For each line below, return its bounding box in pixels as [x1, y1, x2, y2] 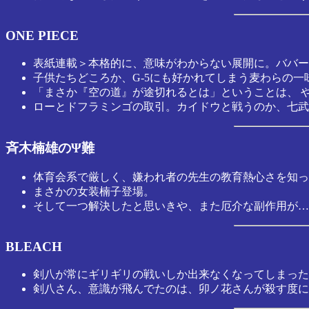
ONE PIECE [6, 28, 79, 43]
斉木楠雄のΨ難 [6, 141, 94, 156]
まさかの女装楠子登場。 [33, 186, 154, 198]
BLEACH [6, 239, 62, 254]
